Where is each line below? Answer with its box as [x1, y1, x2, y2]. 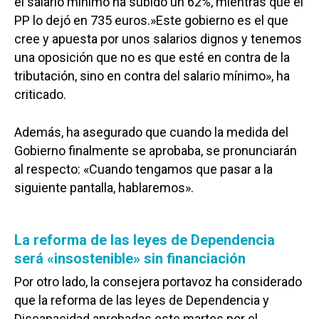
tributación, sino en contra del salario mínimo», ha [14, 68, 290, 83]
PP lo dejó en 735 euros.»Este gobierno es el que [14, 12, 288, 28]
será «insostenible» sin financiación [14, 249, 246, 267]
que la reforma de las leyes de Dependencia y [14, 292, 269, 308]
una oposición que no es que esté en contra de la [14, 49, 290, 65]
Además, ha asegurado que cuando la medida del [14, 124, 288, 140]
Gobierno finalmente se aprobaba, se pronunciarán [14, 142, 297, 158]
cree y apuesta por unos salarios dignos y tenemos [14, 31, 302, 46]
